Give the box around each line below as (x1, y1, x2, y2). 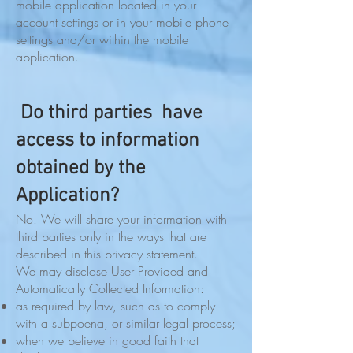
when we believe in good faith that (16, 332, 199, 349)
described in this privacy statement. (16, 245, 198, 262)
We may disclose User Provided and (16, 262, 208, 280)
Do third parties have (16, 102, 203, 125)
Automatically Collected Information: (16, 280, 204, 297)
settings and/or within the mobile (16, 31, 188, 48)
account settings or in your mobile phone (16, 13, 229, 31)
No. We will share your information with (16, 210, 227, 228)
